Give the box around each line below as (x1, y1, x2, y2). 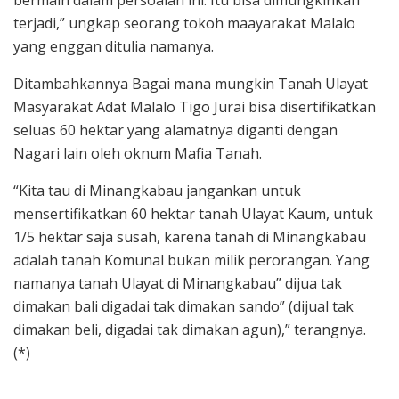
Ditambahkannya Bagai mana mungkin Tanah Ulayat (13, 73, 368, 94)
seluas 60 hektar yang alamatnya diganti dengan (13, 119, 338, 140)
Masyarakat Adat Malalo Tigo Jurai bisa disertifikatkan (13, 96, 376, 117)
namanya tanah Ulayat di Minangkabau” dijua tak (13, 273, 342, 293)
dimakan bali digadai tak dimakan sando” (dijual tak (13, 296, 354, 316)
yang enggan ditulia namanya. (13, 36, 214, 56)
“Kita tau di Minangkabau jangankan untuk (13, 180, 301, 200)
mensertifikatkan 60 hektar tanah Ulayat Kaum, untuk (13, 203, 373, 224)
